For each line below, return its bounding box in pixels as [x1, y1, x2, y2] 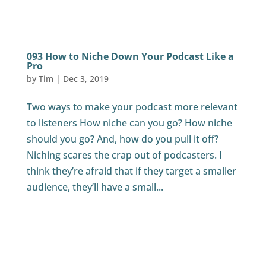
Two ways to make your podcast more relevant [26, 100, 237, 113]
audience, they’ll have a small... [26, 180, 163, 194]
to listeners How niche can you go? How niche [26, 116, 232, 129]
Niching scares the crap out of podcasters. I [26, 148, 222, 161]
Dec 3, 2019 [62, 73, 109, 84]
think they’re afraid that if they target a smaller [26, 164, 236, 178]
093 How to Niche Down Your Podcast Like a [26, 50, 234, 63]
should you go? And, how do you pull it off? [26, 132, 221, 145]
